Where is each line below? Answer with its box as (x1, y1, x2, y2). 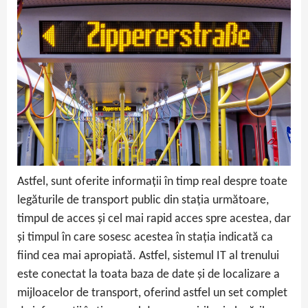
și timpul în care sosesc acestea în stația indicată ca (17, 231, 273, 245)
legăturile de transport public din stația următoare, (17, 194, 269, 208)
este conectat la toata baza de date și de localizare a (17, 268, 280, 282)
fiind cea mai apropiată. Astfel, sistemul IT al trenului (17, 250, 279, 263)
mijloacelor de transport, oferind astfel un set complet (17, 287, 287, 300)
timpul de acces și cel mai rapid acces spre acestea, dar (17, 212, 291, 226)
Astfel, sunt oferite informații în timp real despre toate (17, 175, 287, 189)
